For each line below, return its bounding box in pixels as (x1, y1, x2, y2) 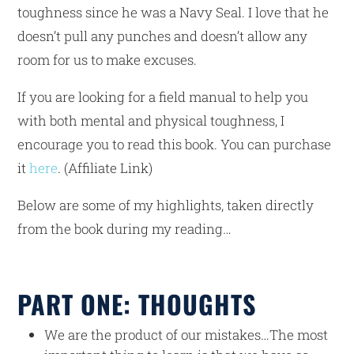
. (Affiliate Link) (58, 158, 153, 177)
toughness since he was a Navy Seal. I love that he (17, 2, 330, 21)
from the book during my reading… (17, 219, 235, 238)
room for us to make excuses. (17, 50, 198, 69)
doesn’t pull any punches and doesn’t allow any (17, 26, 308, 45)
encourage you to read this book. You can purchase (17, 134, 332, 153)
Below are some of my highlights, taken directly (17, 195, 314, 214)
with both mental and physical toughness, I (17, 111, 285, 130)
